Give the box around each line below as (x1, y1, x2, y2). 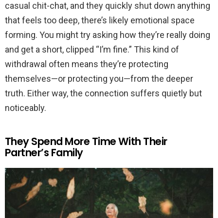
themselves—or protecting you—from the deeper (5, 73, 193, 84)
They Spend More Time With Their (5, 134, 167, 149)
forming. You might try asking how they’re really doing (5, 30, 210, 40)
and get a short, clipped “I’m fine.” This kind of (5, 44, 179, 55)
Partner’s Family (5, 145, 83, 160)
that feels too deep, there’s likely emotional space (5, 15, 195, 26)
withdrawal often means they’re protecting (5, 59, 168, 70)
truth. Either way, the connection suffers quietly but (5, 88, 202, 99)
